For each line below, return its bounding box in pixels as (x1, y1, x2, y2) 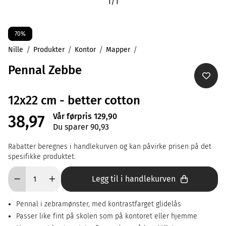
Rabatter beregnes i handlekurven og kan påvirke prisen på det (8, 142, 211, 151)
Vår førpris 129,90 (53, 111, 117, 121)
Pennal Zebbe (8, 63, 82, 77)
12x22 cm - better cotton (8, 93, 140, 107)
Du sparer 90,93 (53, 122, 109, 132)
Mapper (106, 45, 130, 54)
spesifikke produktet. (8, 152, 76, 161)
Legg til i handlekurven (91, 174, 176, 184)
